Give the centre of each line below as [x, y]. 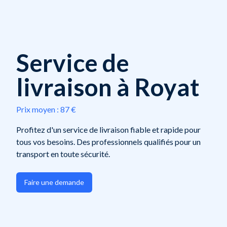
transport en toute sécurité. [63, 154]
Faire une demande [54, 182]
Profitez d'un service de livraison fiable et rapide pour [108, 129]
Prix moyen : [37, 109]
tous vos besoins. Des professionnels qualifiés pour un [108, 142]
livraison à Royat [108, 87]
